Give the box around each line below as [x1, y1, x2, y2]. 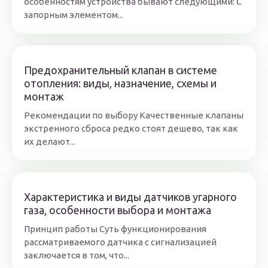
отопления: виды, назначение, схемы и [24, 77, 217, 89]
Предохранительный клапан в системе [24, 64, 217, 76]
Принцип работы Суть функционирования [24, 224, 206, 234]
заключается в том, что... [24, 250, 129, 260]
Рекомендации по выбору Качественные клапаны [24, 110, 243, 120]
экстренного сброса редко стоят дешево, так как [24, 123, 238, 133]
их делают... [24, 136, 75, 147]
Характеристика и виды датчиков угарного [24, 191, 237, 203]
